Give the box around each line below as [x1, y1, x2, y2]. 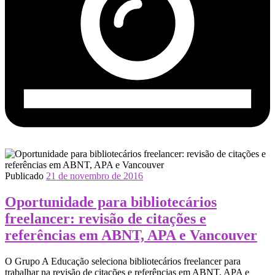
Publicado [5, 171, 46, 182]
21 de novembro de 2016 [46, 171, 143, 182]
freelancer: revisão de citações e [5, 210, 206, 227]
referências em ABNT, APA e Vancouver [5, 227, 257, 243]
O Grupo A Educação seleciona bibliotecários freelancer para [5, 255, 241, 266]
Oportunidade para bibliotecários [5, 193, 217, 210]
